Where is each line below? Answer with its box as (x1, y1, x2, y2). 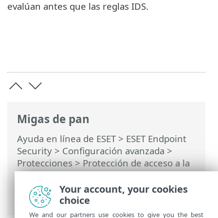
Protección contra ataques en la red (42, 169, 195, 182)
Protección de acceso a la (83, 157, 190, 169)
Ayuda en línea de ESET (17, 132, 116, 145)
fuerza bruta (17, 193, 70, 206)
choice (59, 194, 90, 207)
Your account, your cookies (59, 182, 188, 196)
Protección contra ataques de (48, 181, 173, 194)
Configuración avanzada (62, 145, 164, 157)
